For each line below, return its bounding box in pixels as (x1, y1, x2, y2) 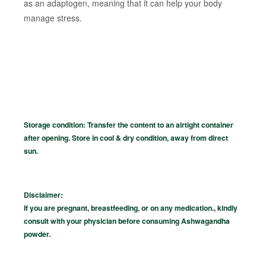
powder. (24, 228, 50, 239)
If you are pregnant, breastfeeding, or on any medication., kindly (24, 202, 237, 213)
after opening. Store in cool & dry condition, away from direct (24, 132, 228, 144)
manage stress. (24, 12, 82, 24)
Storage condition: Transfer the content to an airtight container (24, 119, 233, 131)
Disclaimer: (24, 189, 63, 200)
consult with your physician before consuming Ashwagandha (24, 215, 230, 226)
